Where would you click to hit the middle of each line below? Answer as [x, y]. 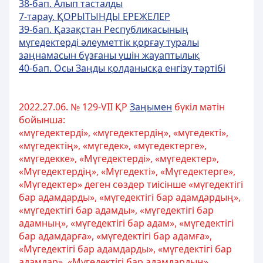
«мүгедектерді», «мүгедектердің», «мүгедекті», [124, 133]
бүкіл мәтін [198, 107]
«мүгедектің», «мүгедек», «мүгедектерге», [113, 146]
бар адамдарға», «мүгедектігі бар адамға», [115, 236]
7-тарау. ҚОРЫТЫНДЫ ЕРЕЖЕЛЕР [95, 16]
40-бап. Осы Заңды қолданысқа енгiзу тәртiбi [122, 68]
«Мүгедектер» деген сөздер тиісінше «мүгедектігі [131, 184]
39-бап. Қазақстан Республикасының [104, 29]
